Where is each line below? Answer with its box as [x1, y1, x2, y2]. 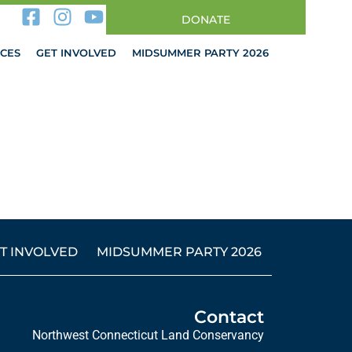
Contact [194, 306, 264, 328]
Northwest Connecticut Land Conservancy [32, 328, 264, 343]
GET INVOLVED [36, 46, 117, 59]
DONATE [181, 13, 231, 27]
